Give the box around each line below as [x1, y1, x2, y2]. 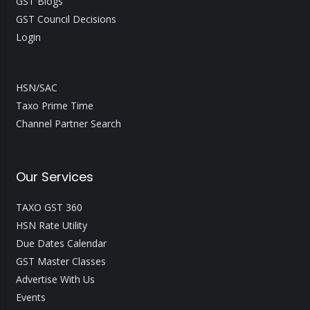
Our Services [15, 167, 93, 185]
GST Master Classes [15, 255, 106, 268]
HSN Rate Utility [15, 219, 87, 232]
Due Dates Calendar [15, 237, 107, 250]
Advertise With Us [15, 273, 95, 286]
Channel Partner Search [15, 117, 121, 131]
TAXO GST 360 [15, 201, 82, 215]
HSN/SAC [15, 81, 57, 95]
